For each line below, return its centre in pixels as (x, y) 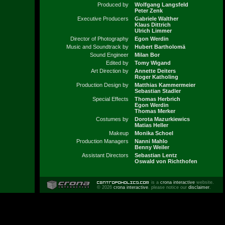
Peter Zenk (148, 11)
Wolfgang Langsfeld (161, 5)
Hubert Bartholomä (160, 47)
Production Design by (102, 85)
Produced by (113, 5)
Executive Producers (103, 19)
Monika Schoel (154, 133)
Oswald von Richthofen (166, 161)
